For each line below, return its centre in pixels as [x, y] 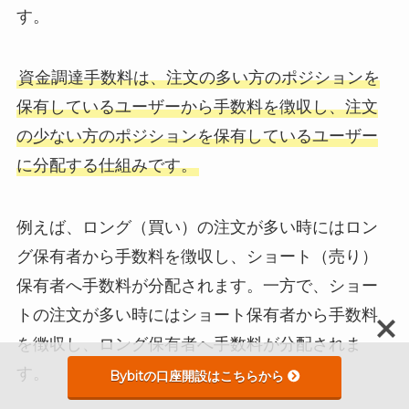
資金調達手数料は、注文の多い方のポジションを [199, 78]
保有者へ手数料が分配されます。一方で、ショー [197, 286]
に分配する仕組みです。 [106, 166]
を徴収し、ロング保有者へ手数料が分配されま [189, 345]
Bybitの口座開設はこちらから [196, 376]
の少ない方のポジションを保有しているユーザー [197, 136]
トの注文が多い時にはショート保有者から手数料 [197, 315]
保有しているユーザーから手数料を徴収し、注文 [197, 107]
